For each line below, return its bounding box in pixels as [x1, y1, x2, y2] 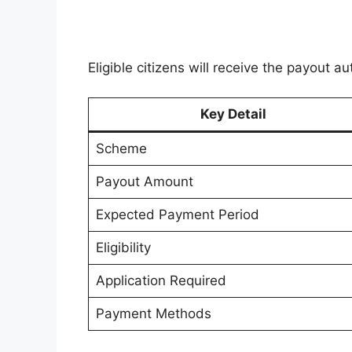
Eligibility [95, 240, 151, 256]
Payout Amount [95, 174, 193, 190]
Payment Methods [95, 306, 211, 322]
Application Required [95, 273, 226, 289]
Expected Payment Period [95, 207, 259, 223]
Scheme [95, 141, 147, 157]
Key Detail [200, 106, 266, 123]
